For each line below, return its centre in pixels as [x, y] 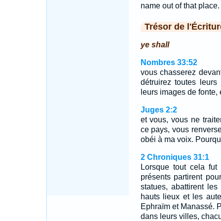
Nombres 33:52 [169, 62]
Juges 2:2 [159, 110]
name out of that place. [180, 6]
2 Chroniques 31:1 [175, 157]
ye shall [155, 45]
